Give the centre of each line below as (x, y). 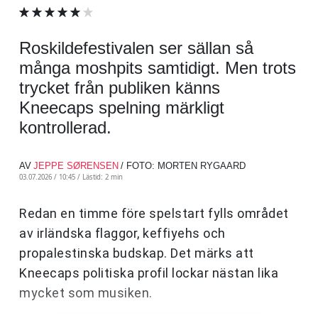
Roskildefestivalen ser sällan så (136, 48)
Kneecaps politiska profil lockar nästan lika (149, 273)
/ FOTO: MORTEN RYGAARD (183, 166)
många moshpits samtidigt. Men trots (158, 68)
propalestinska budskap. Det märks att (137, 253)
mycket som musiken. (86, 293)
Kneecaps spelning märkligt (122, 108)
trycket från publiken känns (120, 88)
